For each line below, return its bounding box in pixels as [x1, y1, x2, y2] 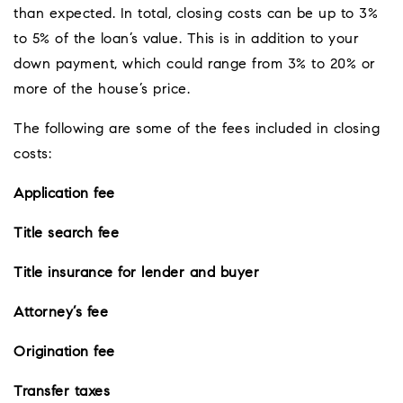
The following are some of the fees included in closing [13, 121, 380, 137]
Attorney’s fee [13, 305, 108, 320]
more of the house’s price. [13, 82, 190, 97]
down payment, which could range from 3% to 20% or [13, 57, 376, 72]
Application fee [13, 186, 115, 201]
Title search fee [13, 226, 119, 241]
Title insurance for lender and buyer [13, 265, 259, 281]
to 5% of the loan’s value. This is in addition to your [13, 31, 359, 47]
